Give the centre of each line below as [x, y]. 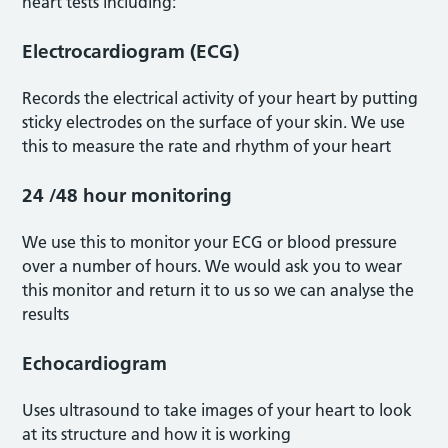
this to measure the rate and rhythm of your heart [207, 145]
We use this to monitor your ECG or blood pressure [210, 241]
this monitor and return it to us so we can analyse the [218, 289]
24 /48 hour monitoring [127, 195]
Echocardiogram [95, 363]
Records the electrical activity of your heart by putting [220, 97]
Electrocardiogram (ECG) [131, 51]
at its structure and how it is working [157, 433]
